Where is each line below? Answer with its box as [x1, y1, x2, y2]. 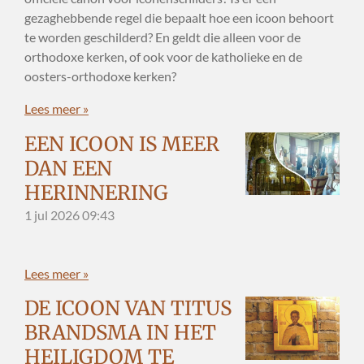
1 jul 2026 [24, 206, 80, 223]
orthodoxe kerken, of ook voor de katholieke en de [24, 48, 302, 64]
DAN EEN [24, 155, 112, 181]
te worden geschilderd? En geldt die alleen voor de [24, 28, 301, 45]
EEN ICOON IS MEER [24, 131, 219, 157]
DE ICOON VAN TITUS [24, 296, 232, 322]
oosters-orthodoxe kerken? [24, 67, 176, 84]
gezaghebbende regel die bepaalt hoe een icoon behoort [24, 9, 334, 25]
